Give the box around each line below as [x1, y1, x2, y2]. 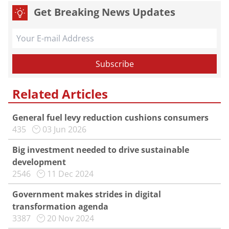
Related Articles [12, 85, 108, 102]
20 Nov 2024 [47, 213, 94, 224]
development [12, 156, 66, 168]
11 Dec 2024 [47, 168, 94, 179]
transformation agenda [12, 201, 108, 212]
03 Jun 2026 [42, 124, 86, 135]
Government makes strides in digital [12, 189, 161, 200]
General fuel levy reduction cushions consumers [12, 112, 209, 123]
